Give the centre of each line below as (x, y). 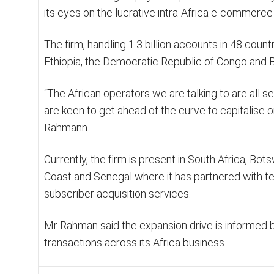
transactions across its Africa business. (135, 242)
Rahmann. (67, 127)
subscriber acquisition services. (117, 193)
